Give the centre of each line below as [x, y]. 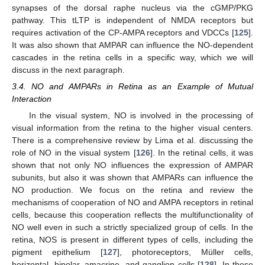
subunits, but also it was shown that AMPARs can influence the [132, 178]
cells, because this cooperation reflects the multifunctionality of [132, 215]
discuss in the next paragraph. [68, 70]
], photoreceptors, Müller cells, [185, 252]
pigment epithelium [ [57, 252]
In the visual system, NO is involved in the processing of [141, 116]
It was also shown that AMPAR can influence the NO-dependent [132, 45]
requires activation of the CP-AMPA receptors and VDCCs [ [123, 32]
